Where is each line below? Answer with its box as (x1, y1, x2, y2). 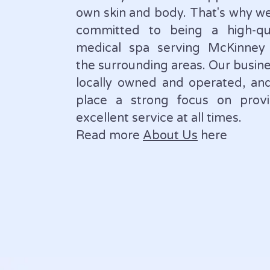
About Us (143, 128, 198, 143)
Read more (76, 128, 143, 143)
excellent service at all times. (76, 111, 242, 125)
